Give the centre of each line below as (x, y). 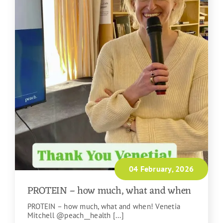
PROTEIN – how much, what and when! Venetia (104, 207)
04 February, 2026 (161, 169)
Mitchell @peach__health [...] (75, 216)
